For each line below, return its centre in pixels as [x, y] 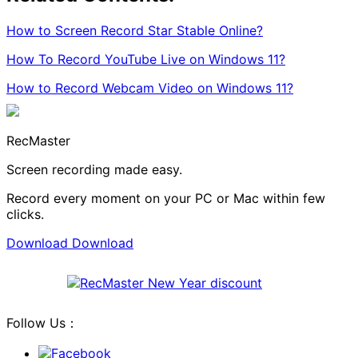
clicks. [25, 214]
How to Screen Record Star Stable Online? [135, 30]
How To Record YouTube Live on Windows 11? [146, 59]
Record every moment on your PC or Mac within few [166, 198]
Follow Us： [42, 322]
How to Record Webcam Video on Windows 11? [150, 88]
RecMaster [38, 140]
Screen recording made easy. [94, 169]
